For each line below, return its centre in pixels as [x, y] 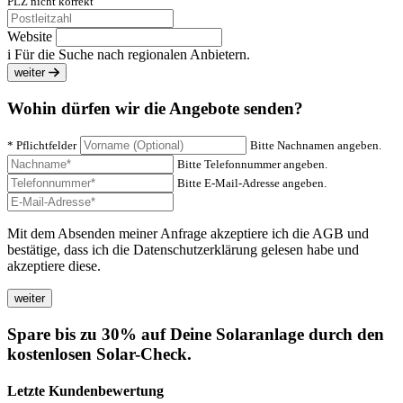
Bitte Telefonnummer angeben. [252, 164]
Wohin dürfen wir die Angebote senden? [155, 109]
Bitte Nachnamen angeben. [316, 145]
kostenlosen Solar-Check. [99, 354]
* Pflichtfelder [42, 145]
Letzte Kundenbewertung [85, 390]
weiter [31, 73]
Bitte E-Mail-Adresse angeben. [252, 183]
